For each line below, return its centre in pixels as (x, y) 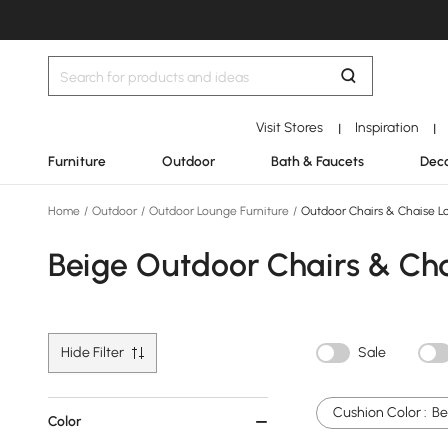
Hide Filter (92, 352)
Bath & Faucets (317, 161)
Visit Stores (290, 127)
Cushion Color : (380, 412)
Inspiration (386, 127)
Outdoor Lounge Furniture (219, 211)
